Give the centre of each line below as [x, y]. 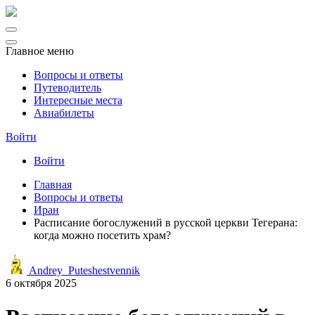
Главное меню [40, 51]
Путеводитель [67, 88]
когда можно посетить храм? [102, 235]
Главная [53, 185]
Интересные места [78, 100]
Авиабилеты [64, 113]
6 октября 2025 [41, 283]
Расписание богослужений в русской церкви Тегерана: [166, 223]
